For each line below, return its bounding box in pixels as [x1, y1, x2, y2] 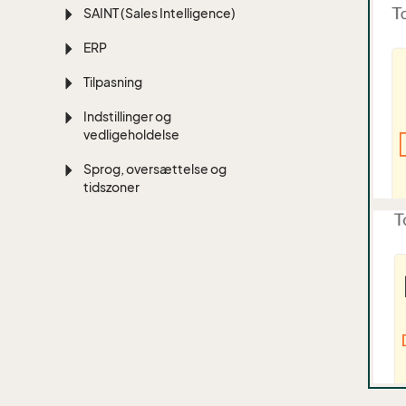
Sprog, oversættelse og [83, 161, 227, 177]
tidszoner [83, 179, 140, 195]
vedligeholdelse [83, 127, 180, 142]
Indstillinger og [83, 109, 172, 124]
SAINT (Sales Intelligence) [83, 5, 237, 21]
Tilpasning [83, 74, 143, 90]
